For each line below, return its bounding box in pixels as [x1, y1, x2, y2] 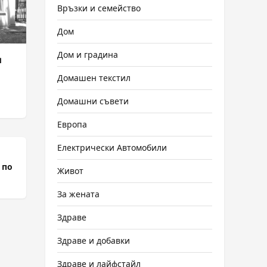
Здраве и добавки [57, 235, 130, 246]
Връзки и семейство [57, 2, 141, 14]
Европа [57, 119, 87, 130]
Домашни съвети [57, 95, 129, 107]
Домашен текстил [57, 72, 131, 83]
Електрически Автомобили [57, 142, 167, 153]
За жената [57, 188, 100, 200]
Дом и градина [57, 49, 118, 60]
